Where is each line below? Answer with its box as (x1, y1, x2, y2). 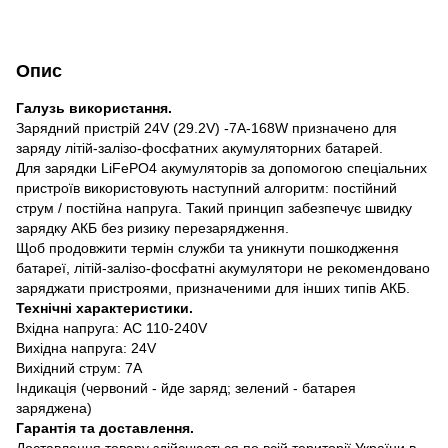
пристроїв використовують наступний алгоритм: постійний (16, 179, 397, 196)
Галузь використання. (16, 99, 172, 116)
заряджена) (16, 399, 92, 416)
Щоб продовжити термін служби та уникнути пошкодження (16, 239, 399, 256)
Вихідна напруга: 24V (16, 339, 156, 356)
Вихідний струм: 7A (16, 359, 142, 376)
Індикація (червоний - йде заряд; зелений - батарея (16, 379, 356, 396)
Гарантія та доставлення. (16, 419, 194, 436)
